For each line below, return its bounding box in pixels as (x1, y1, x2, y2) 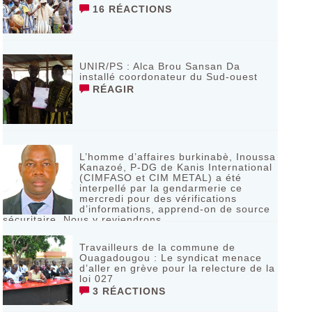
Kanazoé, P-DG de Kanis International (79, 162, 272, 173)
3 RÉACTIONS (88, 286, 166, 297)
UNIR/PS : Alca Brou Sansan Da (79, 61, 240, 72)
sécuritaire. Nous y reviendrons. (2, 214, 165, 225)
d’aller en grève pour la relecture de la (79, 263, 275, 274)
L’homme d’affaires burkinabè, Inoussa (79, 151, 276, 162)
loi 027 (79, 273, 114, 284)
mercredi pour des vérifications (79, 193, 237, 204)
